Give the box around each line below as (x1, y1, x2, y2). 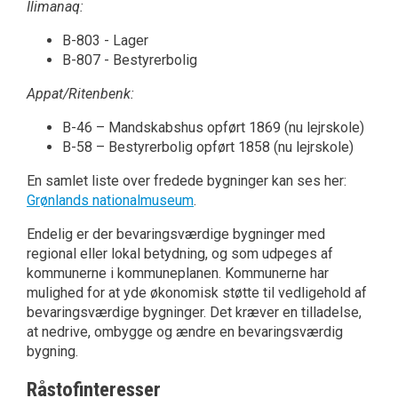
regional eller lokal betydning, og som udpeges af (27, 245, 333, 263)
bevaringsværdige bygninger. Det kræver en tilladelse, (27, 304, 362, 322)
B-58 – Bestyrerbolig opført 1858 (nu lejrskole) (62, 139, 354, 156)
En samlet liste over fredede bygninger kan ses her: (27, 172, 346, 190)
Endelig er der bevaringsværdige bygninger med (27, 226, 325, 243)
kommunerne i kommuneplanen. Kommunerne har (27, 265, 329, 283)
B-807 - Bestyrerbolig (62, 52, 197, 69)
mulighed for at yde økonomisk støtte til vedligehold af (27, 284, 367, 302)
